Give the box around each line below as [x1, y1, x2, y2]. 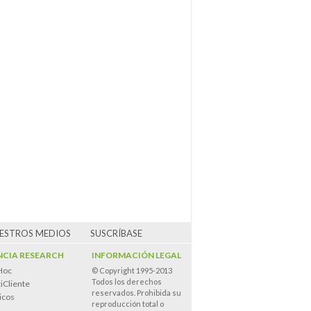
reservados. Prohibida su [92, 288, 181, 297]
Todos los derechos [92, 277, 162, 286]
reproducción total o [92, 299, 164, 308]
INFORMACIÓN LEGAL [92, 250, 181, 260]
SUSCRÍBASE [90, 228, 142, 239]
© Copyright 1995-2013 [92, 266, 172, 275]
